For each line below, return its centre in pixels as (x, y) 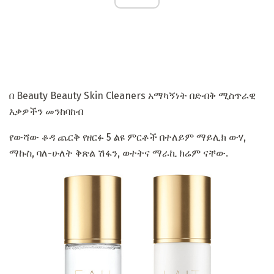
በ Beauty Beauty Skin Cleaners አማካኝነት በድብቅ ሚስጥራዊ (132, 96)
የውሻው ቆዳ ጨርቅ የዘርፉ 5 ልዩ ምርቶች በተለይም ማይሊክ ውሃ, (128, 138)
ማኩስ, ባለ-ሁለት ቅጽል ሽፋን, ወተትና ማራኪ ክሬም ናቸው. (119, 154)
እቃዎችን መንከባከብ (46, 112)
